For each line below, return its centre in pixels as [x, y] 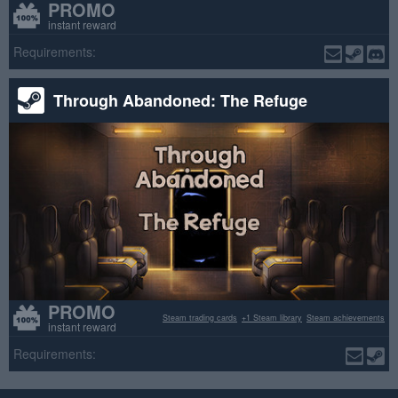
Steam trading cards [200, 318]
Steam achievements [346, 318]
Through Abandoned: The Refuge [180, 101]
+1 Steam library [272, 318]
